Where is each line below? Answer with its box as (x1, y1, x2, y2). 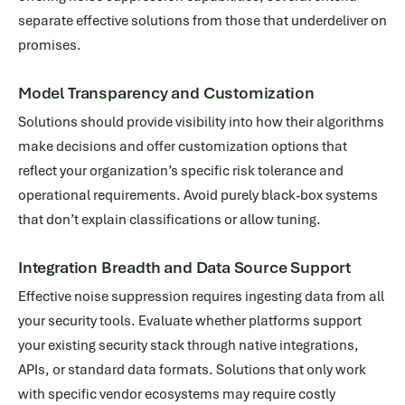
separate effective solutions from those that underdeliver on (18, 12, 387, 30)
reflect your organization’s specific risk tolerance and (18, 162, 344, 180)
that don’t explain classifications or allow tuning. (18, 211, 321, 229)
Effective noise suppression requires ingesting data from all (18, 287, 384, 306)
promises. (18, 36, 81, 54)
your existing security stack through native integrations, (18, 336, 359, 354)
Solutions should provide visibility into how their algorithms (18, 113, 384, 131)
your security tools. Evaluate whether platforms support (18, 312, 362, 330)
